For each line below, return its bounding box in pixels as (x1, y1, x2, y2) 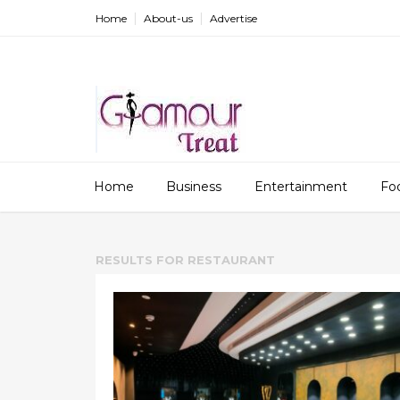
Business (166, 179, 221, 195)
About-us (144, 12, 193, 25)
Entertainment (254, 179, 347, 195)
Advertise (210, 12, 257, 25)
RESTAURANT (187, 253, 275, 267)
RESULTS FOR (96, 253, 184, 267)
